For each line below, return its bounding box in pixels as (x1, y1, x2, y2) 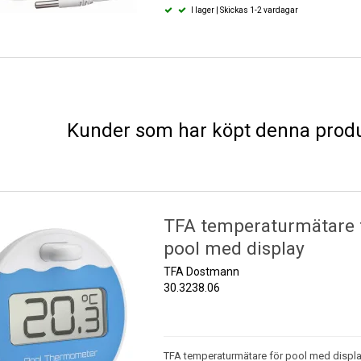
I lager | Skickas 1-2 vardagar (189, 5, 299, 15)
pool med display (163, 237, 305, 259)
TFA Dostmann (163, 264, 239, 278)
